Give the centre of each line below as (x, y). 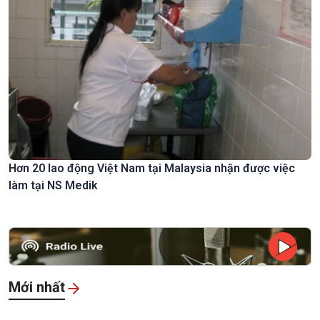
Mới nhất (37, 287)
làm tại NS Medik (53, 186)
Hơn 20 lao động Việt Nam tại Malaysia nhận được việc (152, 169)
